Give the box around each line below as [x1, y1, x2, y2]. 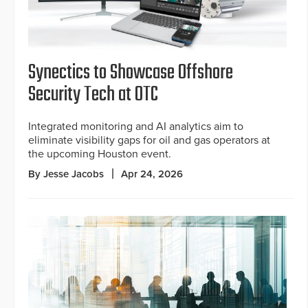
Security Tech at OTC [28, 79, 158, 111]
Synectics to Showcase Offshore [28, 57, 233, 89]
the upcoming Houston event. [28, 147, 171, 162]
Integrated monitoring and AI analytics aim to [28, 120, 243, 134]
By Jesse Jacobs [28, 168, 104, 181]
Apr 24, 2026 [121, 168, 183, 181]
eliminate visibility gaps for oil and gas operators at [28, 133, 270, 148]
